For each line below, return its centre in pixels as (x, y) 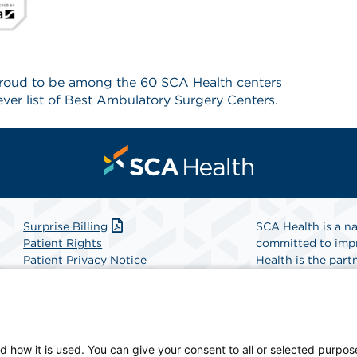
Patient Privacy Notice (85, 260)
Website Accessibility (83, 277)
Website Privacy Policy (86, 294)
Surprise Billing (66, 227)
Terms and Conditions (84, 310)
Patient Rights (63, 243)
